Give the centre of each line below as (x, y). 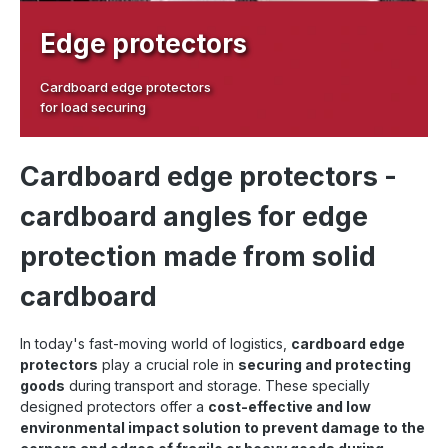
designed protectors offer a (114, 406)
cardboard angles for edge (194, 216)
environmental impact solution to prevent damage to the (222, 427)
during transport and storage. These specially (217, 385)
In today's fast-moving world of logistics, (155, 343)
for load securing (93, 106)
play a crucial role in (168, 364)
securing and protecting (324, 364)
